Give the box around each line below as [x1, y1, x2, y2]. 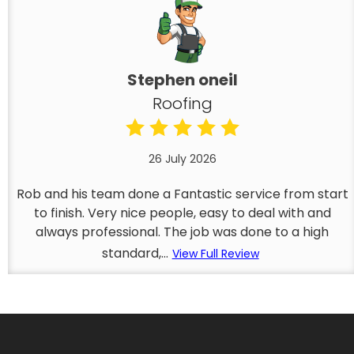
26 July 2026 [148, 151, 217, 167]
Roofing [152, 92, 213, 115]
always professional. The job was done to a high [36, 223, 330, 241]
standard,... [101, 244, 168, 262]
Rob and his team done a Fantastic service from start [16, 185, 348, 203]
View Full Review [171, 246, 259, 262]
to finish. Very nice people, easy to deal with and [33, 204, 331, 222]
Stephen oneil [126, 69, 238, 91]
